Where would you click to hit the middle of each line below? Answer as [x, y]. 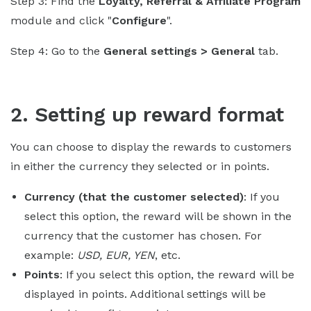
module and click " [61, 20]
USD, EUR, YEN [116, 255]
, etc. [168, 255]
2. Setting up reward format [147, 114]
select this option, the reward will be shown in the [158, 216]
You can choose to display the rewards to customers [151, 146]
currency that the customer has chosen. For [143, 235]
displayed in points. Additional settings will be [145, 294]
